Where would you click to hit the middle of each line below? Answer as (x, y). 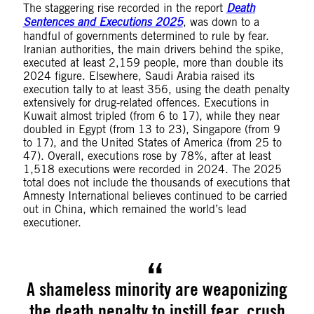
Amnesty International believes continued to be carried (155, 196)
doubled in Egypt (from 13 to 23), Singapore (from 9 (151, 130)
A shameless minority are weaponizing (157, 289)
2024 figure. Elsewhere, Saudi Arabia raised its (138, 76)
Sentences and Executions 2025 (103, 23)
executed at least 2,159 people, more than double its (153, 63)
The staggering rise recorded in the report (124, 8)
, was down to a (221, 22)
